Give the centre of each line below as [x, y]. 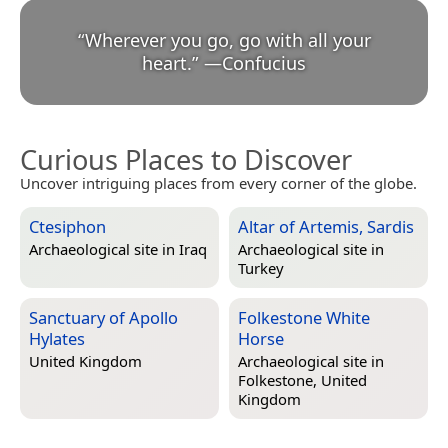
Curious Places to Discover [186, 159]
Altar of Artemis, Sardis [326, 226]
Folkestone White [304, 317]
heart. [167, 62]
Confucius [264, 62]
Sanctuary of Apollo [103, 317]
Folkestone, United [302, 380]
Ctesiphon [67, 226]
